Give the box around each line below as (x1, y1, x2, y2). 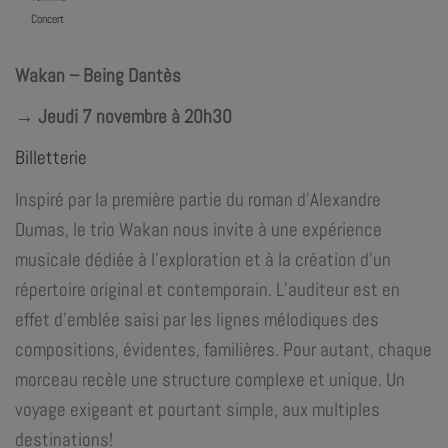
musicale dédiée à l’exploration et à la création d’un (15, 246, 391, 272)
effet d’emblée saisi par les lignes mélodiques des (15, 306, 379, 332)
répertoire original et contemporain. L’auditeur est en (15, 276, 400, 302)
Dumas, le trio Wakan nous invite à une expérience (15, 216, 382, 242)
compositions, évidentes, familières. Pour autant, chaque (15, 336, 432, 362)
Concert (30, 10, 64, 27)
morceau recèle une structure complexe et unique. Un (15, 366, 405, 392)
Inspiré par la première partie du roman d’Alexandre (15, 186, 381, 212)
